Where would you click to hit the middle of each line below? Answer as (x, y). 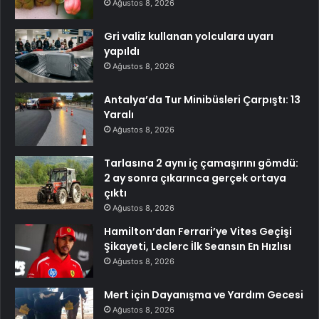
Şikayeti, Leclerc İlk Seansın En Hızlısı (198, 246)
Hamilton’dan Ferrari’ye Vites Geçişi (198, 231)
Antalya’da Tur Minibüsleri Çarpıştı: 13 (202, 99)
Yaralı (119, 114)
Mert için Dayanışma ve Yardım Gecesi (204, 294)
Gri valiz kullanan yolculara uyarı (189, 36)
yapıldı (122, 51)
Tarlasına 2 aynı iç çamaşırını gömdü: (201, 163)
